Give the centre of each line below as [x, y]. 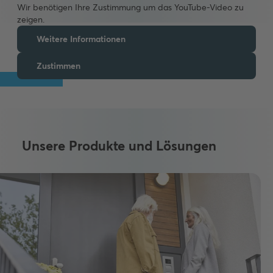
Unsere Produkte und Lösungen [119, 146]
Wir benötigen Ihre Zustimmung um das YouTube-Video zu [130, 8]
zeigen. [31, 20]
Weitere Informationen [81, 39]
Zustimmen [58, 66]
